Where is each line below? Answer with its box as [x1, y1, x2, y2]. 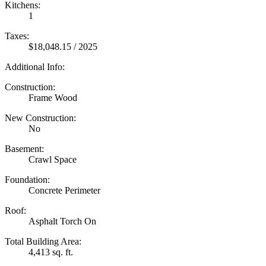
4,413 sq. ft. [28, 246, 73, 257]
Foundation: [5, 174, 50, 185]
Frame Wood [28, 92, 77, 103]
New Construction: [5, 112, 76, 123]
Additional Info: [5, 61, 65, 72]
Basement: [5, 143, 44, 154]
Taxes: [5, 30, 29, 41]
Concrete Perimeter [28, 185, 100, 195]
